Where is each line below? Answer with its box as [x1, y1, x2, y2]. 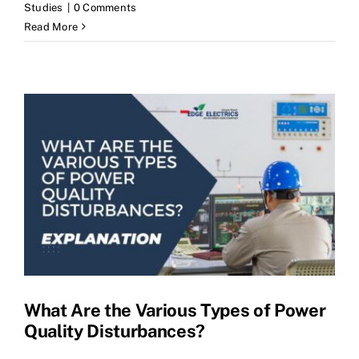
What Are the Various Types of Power [24, 300, 326, 321]
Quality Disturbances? [24, 321, 206, 342]
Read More [24, 20, 79, 33]
